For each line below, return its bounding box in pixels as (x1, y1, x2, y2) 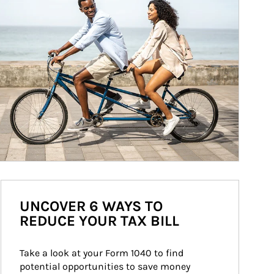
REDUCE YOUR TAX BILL (20, 212, 179, 229)
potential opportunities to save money (20, 261, 193, 272)
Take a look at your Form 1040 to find (20, 247, 186, 259)
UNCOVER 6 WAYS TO (20, 198, 163, 215)
